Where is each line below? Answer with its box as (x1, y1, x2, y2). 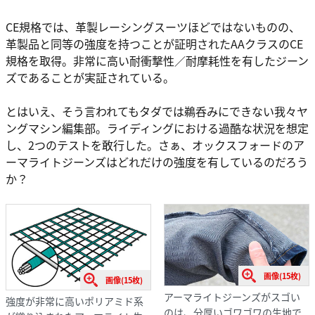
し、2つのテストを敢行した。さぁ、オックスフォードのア (6, 136, 304, 153)
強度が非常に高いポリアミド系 (6, 293, 143, 308)
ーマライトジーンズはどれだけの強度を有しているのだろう (6, 153, 308, 170)
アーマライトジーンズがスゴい (163, 290, 300, 304)
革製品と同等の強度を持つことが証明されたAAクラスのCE (6, 34, 303, 52)
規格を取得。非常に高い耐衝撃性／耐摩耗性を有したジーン (6, 51, 309, 69)
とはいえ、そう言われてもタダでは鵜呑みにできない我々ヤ (6, 102, 308, 120)
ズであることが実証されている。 (6, 68, 174, 86)
